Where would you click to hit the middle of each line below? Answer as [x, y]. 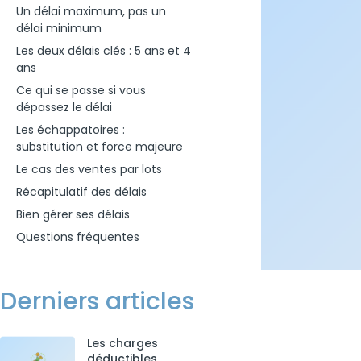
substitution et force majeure [100, 147]
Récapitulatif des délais [81, 192]
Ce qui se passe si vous [81, 91]
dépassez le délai [64, 108]
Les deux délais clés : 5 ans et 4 [104, 51]
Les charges [122, 344]
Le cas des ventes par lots [89, 170]
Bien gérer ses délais [73, 215]
